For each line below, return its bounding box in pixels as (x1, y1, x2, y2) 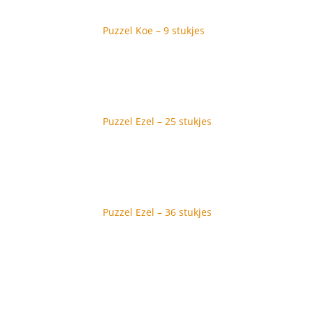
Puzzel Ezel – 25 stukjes (103, 114, 212, 128)
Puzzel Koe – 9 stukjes (103, 23, 205, 37)
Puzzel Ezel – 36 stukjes (103, 205, 212, 219)
